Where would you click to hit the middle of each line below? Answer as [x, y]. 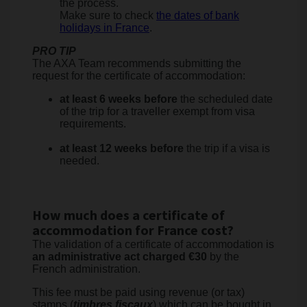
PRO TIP [54, 51]
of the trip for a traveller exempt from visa [157, 111]
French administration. [86, 269]
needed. [79, 161]
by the [223, 257]
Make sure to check [108, 15]
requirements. [93, 124]
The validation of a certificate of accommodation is [153, 244]
